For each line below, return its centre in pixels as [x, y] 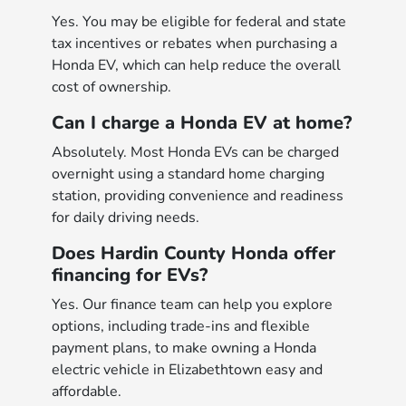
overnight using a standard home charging [188, 174]
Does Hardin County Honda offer [194, 254]
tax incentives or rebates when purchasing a [195, 44]
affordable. [87, 392]
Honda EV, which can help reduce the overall [197, 66]
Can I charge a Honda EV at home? [202, 123]
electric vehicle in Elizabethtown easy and [188, 370]
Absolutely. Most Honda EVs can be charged [196, 153]
